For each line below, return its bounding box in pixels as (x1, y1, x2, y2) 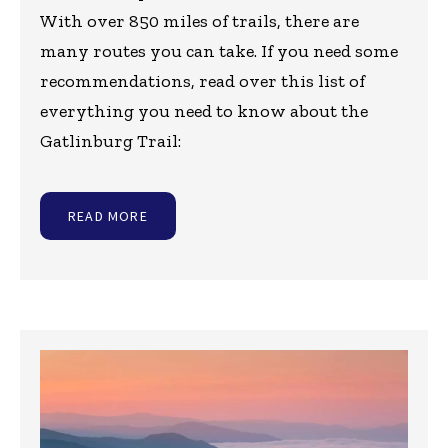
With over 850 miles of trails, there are (40, 9, 359, 32)
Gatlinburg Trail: (40, 129, 181, 152)
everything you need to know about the (40, 99, 368, 122)
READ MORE (68, 206, 148, 225)
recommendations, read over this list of (40, 69, 365, 92)
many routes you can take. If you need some (40, 39, 398, 62)
